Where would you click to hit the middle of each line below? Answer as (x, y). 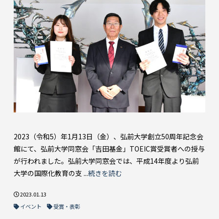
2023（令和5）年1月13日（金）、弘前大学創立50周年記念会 (109, 136)
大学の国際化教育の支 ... (51, 173)
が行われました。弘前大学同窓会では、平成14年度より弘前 (106, 161)
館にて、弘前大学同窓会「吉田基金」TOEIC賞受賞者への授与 (109, 148)
